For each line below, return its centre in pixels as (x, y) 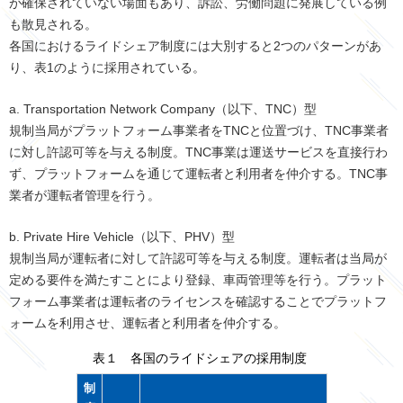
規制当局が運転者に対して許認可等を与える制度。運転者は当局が (198, 259)
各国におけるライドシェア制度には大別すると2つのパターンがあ (195, 46)
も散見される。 (53, 25)
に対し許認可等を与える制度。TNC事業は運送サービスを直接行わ (198, 152)
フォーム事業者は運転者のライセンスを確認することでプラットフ (198, 302)
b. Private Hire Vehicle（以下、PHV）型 (122, 237)
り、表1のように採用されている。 (107, 68)
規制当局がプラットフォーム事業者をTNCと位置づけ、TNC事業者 (199, 131)
